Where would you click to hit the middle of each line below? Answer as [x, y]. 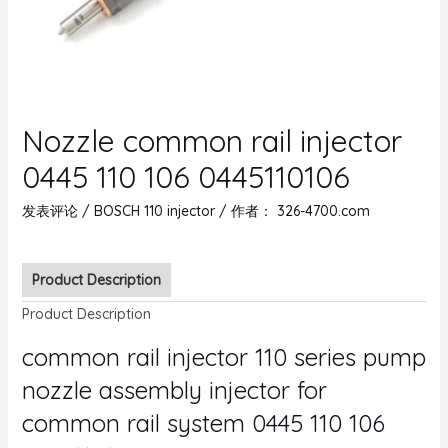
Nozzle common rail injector [211, 140]
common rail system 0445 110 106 [203, 422]
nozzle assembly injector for [174, 389]
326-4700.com [323, 210]
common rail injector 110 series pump [223, 356]
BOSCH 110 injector [154, 210]
